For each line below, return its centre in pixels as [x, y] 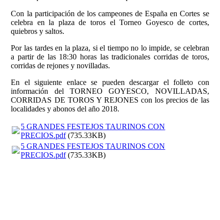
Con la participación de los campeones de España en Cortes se [110, 14]
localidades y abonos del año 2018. [65, 109]
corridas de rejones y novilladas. [61, 66]
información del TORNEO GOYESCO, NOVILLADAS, [110, 91]
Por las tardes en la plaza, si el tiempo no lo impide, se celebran [110, 48]
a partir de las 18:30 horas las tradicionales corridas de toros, [110, 57]
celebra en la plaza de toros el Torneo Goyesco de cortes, [110, 23]
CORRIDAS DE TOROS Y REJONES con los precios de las [110, 100]
